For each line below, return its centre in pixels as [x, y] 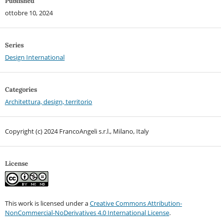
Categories [21, 89]
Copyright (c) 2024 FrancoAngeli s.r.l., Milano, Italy [77, 131]
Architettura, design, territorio [48, 101]
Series [14, 45]
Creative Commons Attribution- [136, 203]
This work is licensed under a [47, 203]
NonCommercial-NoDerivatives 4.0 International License [87, 212]
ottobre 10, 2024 [29, 13]
